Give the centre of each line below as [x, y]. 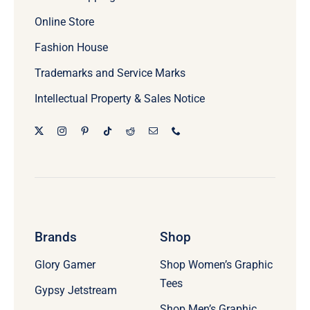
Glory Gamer [65, 264]
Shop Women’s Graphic [216, 264]
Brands [55, 237]
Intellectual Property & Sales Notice [119, 98]
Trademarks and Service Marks [110, 73]
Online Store [64, 21]
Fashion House [71, 47]
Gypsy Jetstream [75, 290]
